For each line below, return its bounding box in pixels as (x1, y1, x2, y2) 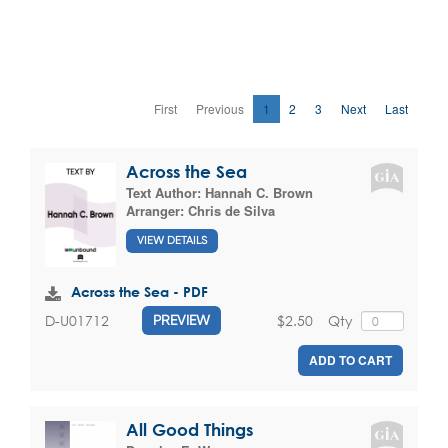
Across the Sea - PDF (71, 283, 208, 301)
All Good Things (126, 420, 253, 440)
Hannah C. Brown (205, 183, 313, 203)
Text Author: (126, 183, 205, 203)
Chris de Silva (188, 201, 275, 221)
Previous (196, 100, 244, 118)
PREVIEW (153, 312, 210, 329)
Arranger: (126, 201, 188, 221)
